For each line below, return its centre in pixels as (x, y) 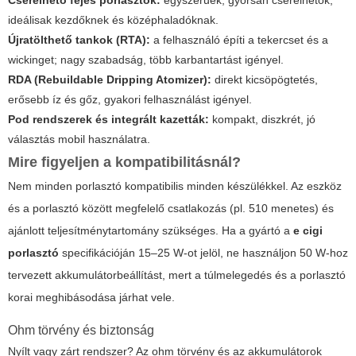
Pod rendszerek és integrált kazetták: (108, 120)
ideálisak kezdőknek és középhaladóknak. (113, 20)
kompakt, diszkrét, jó (262, 120)
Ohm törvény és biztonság (81, 331)
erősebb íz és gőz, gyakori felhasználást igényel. (130, 100)
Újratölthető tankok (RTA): (79, 40)
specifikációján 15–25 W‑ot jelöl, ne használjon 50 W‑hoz (203, 253)
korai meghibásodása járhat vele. (91, 298)
